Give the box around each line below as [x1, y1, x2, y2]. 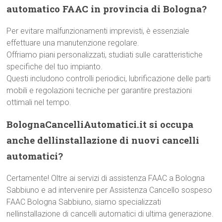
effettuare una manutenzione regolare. [6, 38, 140, 48]
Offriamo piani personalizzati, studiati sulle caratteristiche [6, 50, 203, 59]
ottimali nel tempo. [6, 98, 72, 107]
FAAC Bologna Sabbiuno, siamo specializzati [6, 197, 162, 207]
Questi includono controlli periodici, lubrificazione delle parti [6, 74, 211, 83]
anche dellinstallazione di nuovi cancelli [6, 134, 200, 146]
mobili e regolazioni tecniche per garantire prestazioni [6, 86, 192, 95]
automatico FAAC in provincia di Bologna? [6, 2, 207, 15]
